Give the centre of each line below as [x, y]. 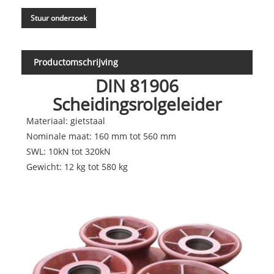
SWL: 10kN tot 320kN [68, 152]
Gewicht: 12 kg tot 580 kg [77, 167]
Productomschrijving [76, 62]
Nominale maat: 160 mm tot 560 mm [101, 136]
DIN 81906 [137, 86]
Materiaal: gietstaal [65, 121]
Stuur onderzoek [59, 18]
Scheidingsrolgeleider [137, 104]
